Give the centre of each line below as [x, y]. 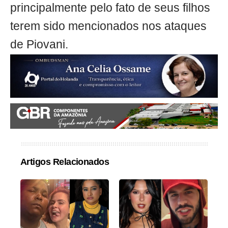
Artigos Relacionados [65, 162]
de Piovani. [39, 45]
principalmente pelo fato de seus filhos [110, 8]
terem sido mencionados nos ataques [108, 26]
